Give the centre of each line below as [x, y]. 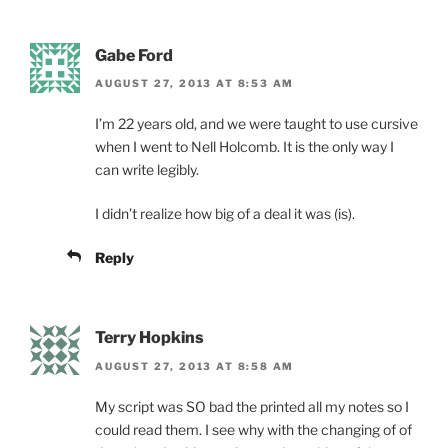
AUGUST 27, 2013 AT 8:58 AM [195, 365]
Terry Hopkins [149, 338]
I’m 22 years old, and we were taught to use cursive [256, 124]
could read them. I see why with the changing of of [253, 429]
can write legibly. [147, 170]
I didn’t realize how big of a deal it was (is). [225, 214]
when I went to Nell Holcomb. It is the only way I [244, 147]
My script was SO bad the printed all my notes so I [252, 406]
